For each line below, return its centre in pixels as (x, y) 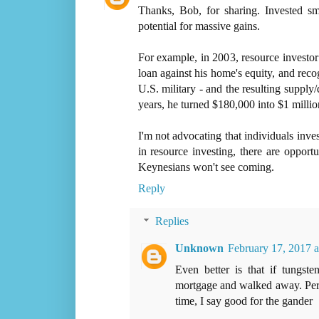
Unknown (199, 249)
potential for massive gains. (199, 26)
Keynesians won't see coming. (206, 167)
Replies (172, 221)
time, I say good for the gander (244, 301)
